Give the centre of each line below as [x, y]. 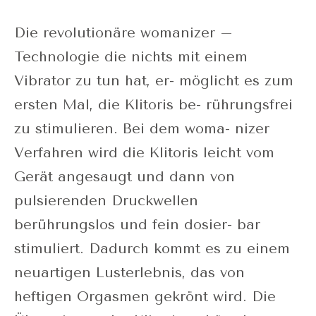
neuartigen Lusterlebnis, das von [129, 272]
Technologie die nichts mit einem [131, 56]
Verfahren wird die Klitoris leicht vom [144, 152]
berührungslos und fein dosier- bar [137, 224]
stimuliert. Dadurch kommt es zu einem [152, 248]
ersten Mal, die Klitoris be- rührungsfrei [153, 104]
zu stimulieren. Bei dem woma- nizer [142, 128]
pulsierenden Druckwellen [106, 200]
